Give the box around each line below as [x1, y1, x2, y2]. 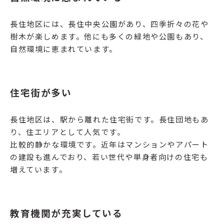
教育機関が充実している [10, 206, 123, 220]
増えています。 [10, 164, 67, 175]
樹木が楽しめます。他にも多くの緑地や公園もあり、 [10, 31, 208, 42]
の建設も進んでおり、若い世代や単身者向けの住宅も [10, 151, 208, 162]
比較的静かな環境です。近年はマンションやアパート [10, 139, 209, 150]
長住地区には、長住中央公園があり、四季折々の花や [10, 18, 209, 29]
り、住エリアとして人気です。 [10, 126, 125, 137]
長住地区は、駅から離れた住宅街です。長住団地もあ [10, 114, 209, 125]
